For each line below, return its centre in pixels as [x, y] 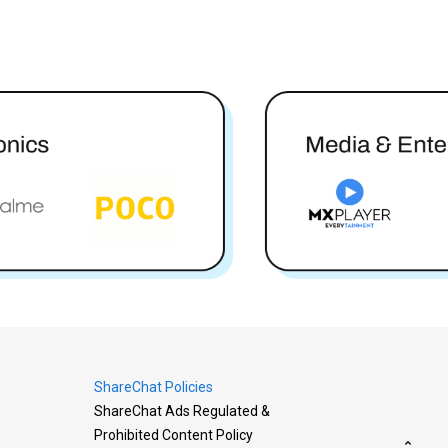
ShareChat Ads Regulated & [182, 411]
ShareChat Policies [153, 387]
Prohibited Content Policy [173, 435]
